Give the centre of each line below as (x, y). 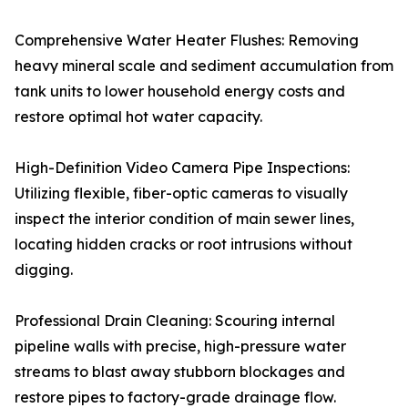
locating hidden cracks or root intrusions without (184, 244)
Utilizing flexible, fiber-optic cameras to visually (181, 193)
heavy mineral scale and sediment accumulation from (204, 66)
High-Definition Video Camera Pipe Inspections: (182, 168)
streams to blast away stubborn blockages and (180, 372)
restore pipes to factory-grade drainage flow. (175, 397)
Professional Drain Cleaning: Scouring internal (175, 321)
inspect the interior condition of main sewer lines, (184, 219)
